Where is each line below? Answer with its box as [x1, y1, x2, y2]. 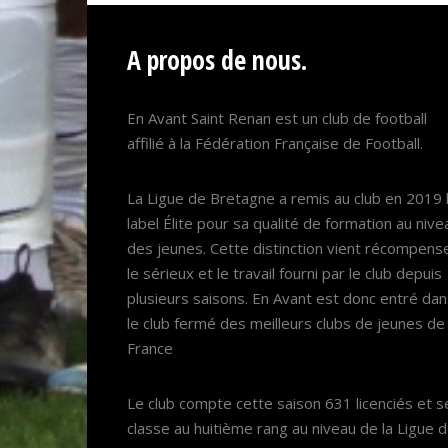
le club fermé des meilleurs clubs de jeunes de [127, 313, 445, 333]
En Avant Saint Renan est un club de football [127, 108, 427, 128]
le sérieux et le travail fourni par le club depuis [127, 263, 442, 283]
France [127, 338, 173, 358]
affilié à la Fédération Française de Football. [127, 133, 423, 153]
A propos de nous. [127, 42, 307, 78]
